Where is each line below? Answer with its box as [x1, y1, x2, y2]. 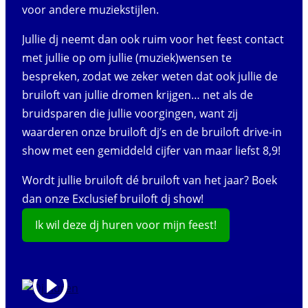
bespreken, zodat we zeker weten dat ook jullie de [22, 68, 278, 84]
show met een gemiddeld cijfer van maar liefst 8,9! [22, 142, 280, 158]
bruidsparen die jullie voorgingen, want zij [22, 105, 238, 121]
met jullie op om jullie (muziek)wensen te [22, 49, 232, 65]
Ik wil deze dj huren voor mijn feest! [35, 217, 217, 232]
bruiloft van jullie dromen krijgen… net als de [22, 87, 253, 102]
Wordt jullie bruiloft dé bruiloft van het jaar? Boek [22, 172, 277, 188]
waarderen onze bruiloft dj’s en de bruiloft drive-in [22, 124, 282, 140]
